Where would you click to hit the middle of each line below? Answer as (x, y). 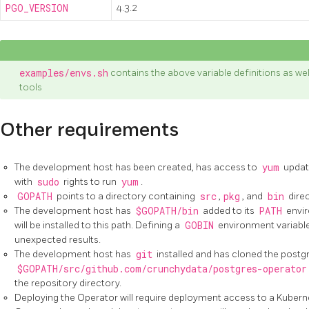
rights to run (90, 181)
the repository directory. (68, 283)
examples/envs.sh (64, 73)
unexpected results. (58, 239)
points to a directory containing (126, 196)
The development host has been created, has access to (137, 167)
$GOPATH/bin (167, 211)
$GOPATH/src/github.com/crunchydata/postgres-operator (162, 269)
